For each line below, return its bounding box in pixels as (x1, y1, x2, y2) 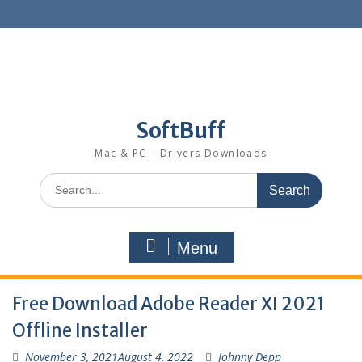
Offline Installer (12, 319, 148, 342)
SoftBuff (136, 117, 225, 144)
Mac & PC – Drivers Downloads (95, 146, 267, 160)
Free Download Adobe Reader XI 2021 (12, 293, 325, 315)
